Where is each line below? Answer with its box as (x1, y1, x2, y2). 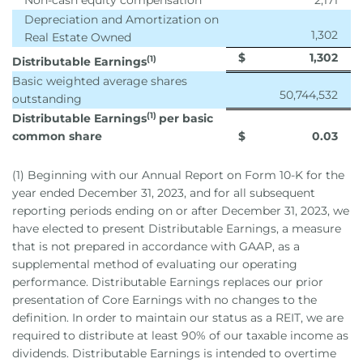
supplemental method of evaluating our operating (12, 257, 297, 271)
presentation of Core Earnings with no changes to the (12, 293, 317, 307)
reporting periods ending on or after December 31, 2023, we (12, 203, 349, 218)
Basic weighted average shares (12, 74, 187, 88)
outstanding (12, 92, 82, 106)
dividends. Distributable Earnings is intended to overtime (12, 346, 336, 361)
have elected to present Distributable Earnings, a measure (12, 221, 341, 236)
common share (12, 129, 102, 143)
